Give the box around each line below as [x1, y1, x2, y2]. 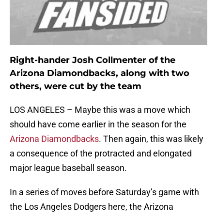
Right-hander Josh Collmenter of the [10, 55, 175, 66]
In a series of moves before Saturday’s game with [10, 187, 199, 198]
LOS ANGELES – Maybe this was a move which [10, 105, 190, 115]
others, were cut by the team [10, 81, 141, 92]
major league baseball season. [10, 163, 127, 173]
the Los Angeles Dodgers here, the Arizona [10, 201, 173, 212]
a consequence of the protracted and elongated [10, 148, 192, 159]
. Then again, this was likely [99, 134, 203, 144]
